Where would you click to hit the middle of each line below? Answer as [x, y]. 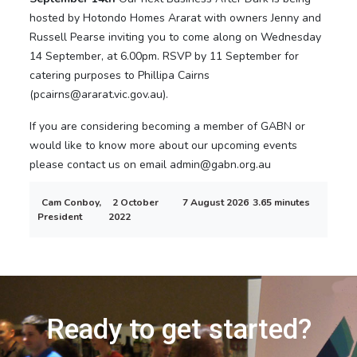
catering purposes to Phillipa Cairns [120, 76]
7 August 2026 [216, 203]
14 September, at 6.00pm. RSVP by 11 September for [165, 57]
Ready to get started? [178, 330]
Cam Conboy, [72, 203]
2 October [135, 203]
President [60, 217]
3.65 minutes [282, 203]
